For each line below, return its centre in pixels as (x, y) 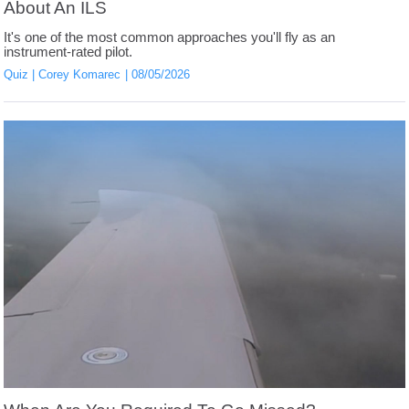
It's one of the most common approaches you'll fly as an (170, 37)
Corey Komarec (80, 74)
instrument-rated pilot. (68, 52)
